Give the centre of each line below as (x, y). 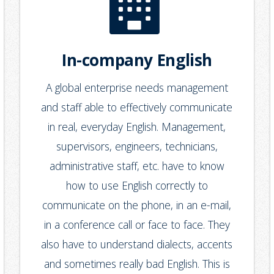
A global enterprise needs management (137, 88)
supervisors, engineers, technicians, (137, 146)
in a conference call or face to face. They (137, 225)
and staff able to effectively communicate (137, 107)
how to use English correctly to (137, 186)
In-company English (137, 60)
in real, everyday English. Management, (137, 127)
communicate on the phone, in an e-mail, (137, 205)
